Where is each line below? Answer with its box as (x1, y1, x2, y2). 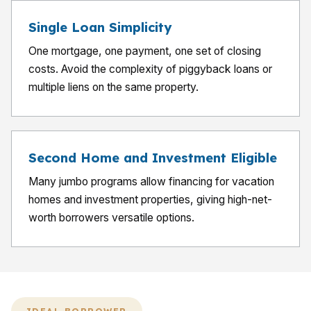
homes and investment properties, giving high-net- (28, 193, 272, 206)
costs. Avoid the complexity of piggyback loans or (28, 62, 272, 76)
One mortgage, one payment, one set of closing (28, 44, 261, 58)
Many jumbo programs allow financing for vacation (28, 175, 274, 188)
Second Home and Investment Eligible (28, 150, 277, 166)
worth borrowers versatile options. (28, 211, 194, 224)
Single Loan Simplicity (28, 19, 171, 35)
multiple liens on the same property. (28, 81, 199, 94)
